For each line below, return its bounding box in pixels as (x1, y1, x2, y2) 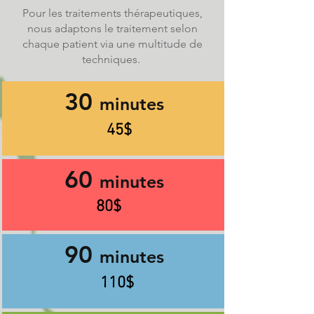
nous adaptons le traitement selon (27, 22, 198, 35)
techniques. (81, 53, 143, 66)
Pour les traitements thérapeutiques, (22, 6, 203, 20)
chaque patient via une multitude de (22, 37, 203, 50)
